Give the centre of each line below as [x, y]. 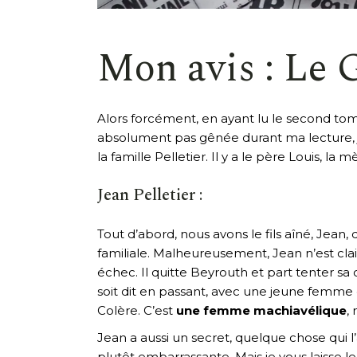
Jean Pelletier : [150, 195]
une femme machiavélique [261, 310]
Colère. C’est [137, 310]
